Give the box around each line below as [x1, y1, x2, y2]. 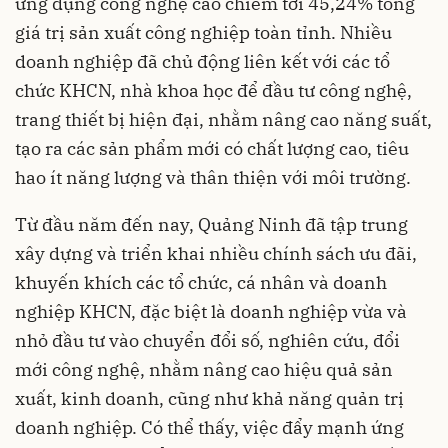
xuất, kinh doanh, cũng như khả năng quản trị [15, 386, 404, 410]
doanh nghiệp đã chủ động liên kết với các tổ [15, 49, 390, 73]
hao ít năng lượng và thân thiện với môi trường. [15, 165, 411, 189]
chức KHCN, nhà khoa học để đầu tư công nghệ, [15, 78, 412, 102]
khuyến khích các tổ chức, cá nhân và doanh [15, 270, 387, 294]
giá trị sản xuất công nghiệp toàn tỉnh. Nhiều [15, 20, 392, 44]
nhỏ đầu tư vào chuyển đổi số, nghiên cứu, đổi [15, 328, 400, 352]
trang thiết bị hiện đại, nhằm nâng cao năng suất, [15, 107, 432, 131]
